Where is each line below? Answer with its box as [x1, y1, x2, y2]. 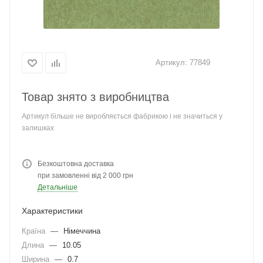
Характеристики [22, 206, 83, 215]
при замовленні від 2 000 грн [38, 171, 133, 180]
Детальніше [38, 183, 77, 191]
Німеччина [63, 227, 100, 235]
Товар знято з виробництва [22, 90, 169, 103]
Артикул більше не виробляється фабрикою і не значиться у [22, 112, 222, 120]
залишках [22, 124, 54, 132]
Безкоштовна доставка [38, 160, 114, 168]
